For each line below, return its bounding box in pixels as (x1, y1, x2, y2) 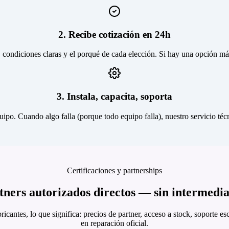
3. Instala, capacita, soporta (57, 91, 172, 102)
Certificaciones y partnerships (67, 166, 162, 175)
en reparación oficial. (81, 218, 148, 227)
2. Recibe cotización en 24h (58, 29, 171, 40)
